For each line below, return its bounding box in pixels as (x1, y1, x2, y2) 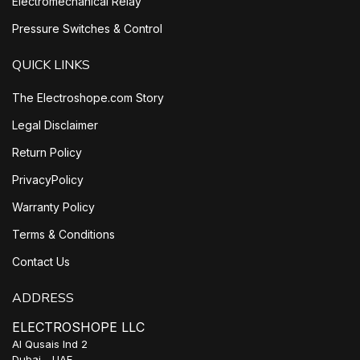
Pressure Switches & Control (12, 22, 162, 36)
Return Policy (12, 145, 82, 160)
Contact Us (12, 255, 70, 269)
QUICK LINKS (12, 56, 90, 75)
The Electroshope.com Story (12, 91, 164, 105)
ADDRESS (12, 289, 74, 308)
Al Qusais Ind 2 (12, 337, 88, 351)
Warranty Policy (12, 200, 95, 215)
